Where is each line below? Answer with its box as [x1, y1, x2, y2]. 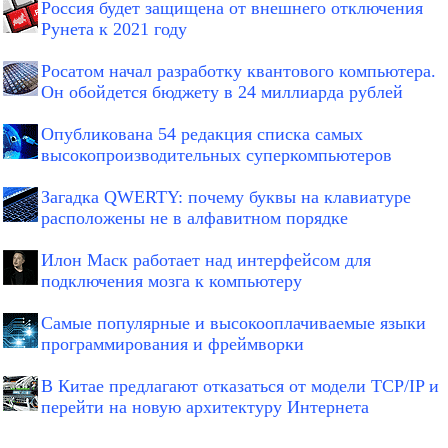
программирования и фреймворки [41, 334, 304, 355]
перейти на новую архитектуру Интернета [41, 397, 369, 418]
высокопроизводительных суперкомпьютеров [41, 145, 392, 166]
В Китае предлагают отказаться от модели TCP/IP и [41, 376, 439, 397]
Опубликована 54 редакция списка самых [41, 124, 363, 145]
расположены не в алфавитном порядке [41, 208, 348, 229]
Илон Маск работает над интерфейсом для [41, 250, 371, 271]
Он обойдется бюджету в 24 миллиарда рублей [41, 82, 403, 103]
